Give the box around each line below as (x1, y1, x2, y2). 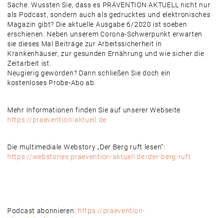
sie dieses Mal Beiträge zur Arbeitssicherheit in (7, 40, 162, 48)
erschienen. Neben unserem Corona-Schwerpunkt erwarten (7, 30, 203, 38)
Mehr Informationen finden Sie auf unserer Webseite (7, 106, 181, 114)
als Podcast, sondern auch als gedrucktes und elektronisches (7, 11, 211, 19)
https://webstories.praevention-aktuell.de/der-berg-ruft (7, 153, 191, 161)
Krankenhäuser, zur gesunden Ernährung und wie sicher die (7, 50, 204, 58)
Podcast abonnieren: (7, 207, 78, 215)
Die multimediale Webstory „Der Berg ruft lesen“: (7, 143, 165, 151)
